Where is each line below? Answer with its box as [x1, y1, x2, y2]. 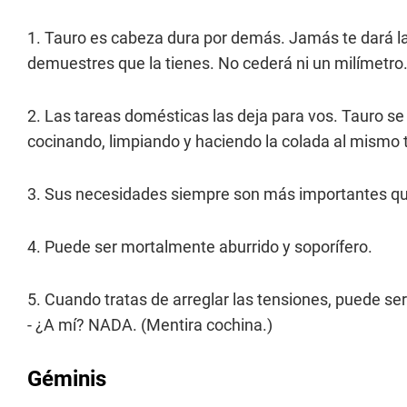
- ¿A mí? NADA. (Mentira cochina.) [27, 315, 273, 335]
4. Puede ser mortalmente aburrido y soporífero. [27, 237, 372, 257]
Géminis [27, 366, 106, 392]
